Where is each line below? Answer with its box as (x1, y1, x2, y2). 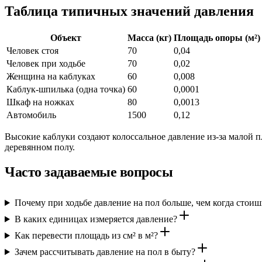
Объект (50, 33, 81, 43)
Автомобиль (6, 110, 56, 120)
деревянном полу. (5, 142, 75, 153)
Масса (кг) (127, 33, 171, 43)
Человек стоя (6, 46, 58, 56)
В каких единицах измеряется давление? (14, 214, 177, 225)
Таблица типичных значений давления (5, 4, 254, 19)
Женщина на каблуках (6, 71, 95, 82)
